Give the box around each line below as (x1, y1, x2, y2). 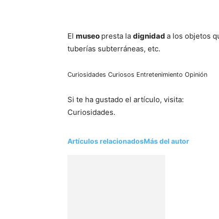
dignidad (133, 31, 167, 41)
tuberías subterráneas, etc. (67, 44, 160, 53)
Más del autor (144, 136, 189, 145)
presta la (101, 31, 133, 41)
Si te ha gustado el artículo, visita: (67, 95, 184, 104)
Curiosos (108, 71, 134, 78)
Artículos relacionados (67, 136, 144, 145)
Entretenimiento (136, 71, 183, 78)
